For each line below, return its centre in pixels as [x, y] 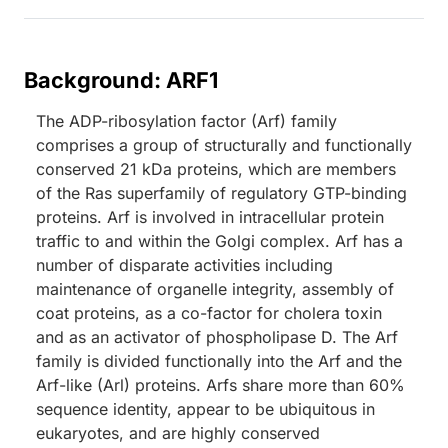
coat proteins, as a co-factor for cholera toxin [209, 312]
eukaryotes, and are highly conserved [178, 432]
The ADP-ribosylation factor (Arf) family [186, 120]
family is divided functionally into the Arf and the [219, 360]
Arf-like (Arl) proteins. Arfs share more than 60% [220, 384]
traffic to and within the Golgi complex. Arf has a [219, 240]
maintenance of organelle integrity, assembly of [215, 288]
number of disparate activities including [184, 264]
